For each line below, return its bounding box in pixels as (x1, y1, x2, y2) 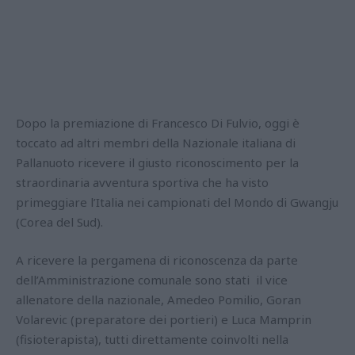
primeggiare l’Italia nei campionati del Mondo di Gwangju (16, 194, 338, 210)
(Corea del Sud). (16, 214, 103, 230)
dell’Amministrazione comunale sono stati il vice (16, 272, 288, 288)
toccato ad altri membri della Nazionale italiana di (16, 135, 296, 151)
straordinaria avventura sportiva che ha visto (16, 174, 269, 190)
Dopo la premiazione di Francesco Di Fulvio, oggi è (16, 115, 300, 131)
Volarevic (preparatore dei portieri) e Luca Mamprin (16, 311, 311, 327)
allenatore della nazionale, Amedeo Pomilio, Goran (16, 292, 301, 307)
